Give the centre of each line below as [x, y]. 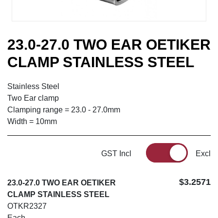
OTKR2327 [27, 206]
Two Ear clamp [33, 98]
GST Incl [116, 154]
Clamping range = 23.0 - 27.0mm [64, 110]
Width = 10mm [32, 122]
